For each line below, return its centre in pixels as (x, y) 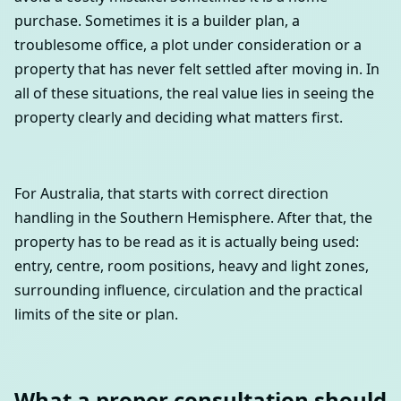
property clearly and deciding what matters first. (179, 117)
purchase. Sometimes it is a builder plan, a (157, 20)
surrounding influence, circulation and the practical (188, 290)
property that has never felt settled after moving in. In (197, 68)
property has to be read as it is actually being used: (187, 241)
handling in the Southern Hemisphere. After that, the (193, 217)
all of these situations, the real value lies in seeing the (194, 93)
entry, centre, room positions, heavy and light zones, (192, 265)
